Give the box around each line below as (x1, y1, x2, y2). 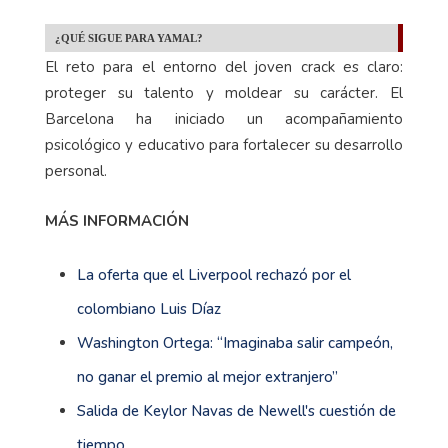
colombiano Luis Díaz (77, 299, 221, 320)
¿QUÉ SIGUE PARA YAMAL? (55, 32, 203, 45)
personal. (45, 161, 107, 182)
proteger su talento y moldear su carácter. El (45, 83, 403, 104)
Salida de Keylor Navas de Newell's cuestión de (77, 401, 396, 422)
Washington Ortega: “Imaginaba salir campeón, (77, 333, 393, 354)
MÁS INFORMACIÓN (45, 211, 189, 232)
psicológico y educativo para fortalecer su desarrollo (45, 135, 403, 156)
